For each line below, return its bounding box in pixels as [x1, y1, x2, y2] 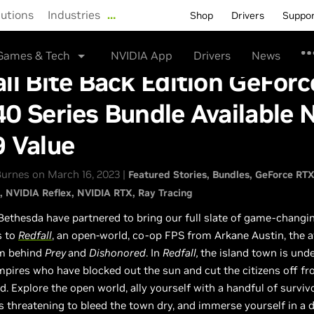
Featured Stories [128, 168, 207, 181]
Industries [48, 8, 100, 22]
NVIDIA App [111, 48, 172, 62]
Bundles [212, 168, 250, 181]
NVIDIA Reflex [6, 186, 71, 199]
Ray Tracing [138, 186, 193, 199]
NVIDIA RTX [77, 186, 132, 199]
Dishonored [89, 246, 146, 259]
